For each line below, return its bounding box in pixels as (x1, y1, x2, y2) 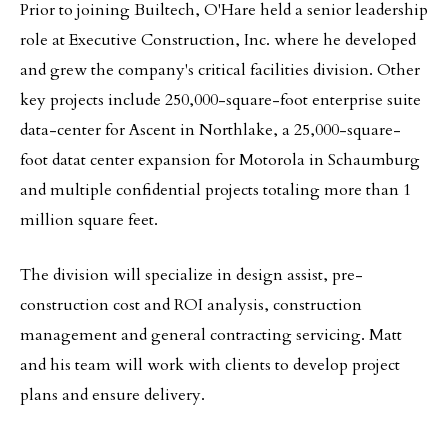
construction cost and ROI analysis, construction (20, 294, 362, 316)
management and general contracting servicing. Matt (20, 324, 402, 346)
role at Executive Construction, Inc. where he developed (20, 29, 416, 51)
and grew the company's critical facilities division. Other (20, 59, 420, 81)
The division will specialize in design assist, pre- (20, 264, 363, 286)
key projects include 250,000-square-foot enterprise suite (20, 89, 421, 111)
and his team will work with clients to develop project (20, 354, 400, 376)
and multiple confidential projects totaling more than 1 (20, 179, 411, 201)
